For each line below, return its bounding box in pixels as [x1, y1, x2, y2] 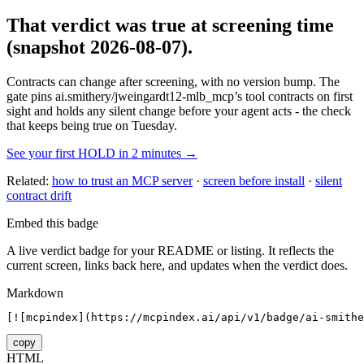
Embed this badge [6, 215, 98, 230]
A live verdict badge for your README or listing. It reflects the [6, 243, 334, 258]
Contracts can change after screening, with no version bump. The [6, 74, 340, 89]
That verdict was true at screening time [6, 14, 334, 36]
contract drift [6, 188, 71, 202]
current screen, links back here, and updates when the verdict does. [6, 258, 348, 272]
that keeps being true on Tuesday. [6, 118, 177, 132]
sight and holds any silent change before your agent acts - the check [6, 103, 351, 118]
